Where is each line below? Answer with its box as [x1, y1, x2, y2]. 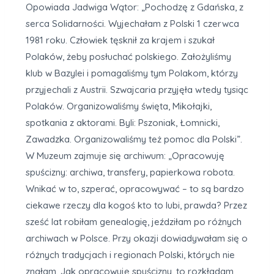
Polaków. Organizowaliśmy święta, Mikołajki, [26, 100, 212, 112]
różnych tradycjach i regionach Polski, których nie [26, 248, 235, 261]
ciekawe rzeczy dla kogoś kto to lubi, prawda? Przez [26, 199, 247, 211]
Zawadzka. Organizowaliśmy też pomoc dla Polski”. [26, 133, 242, 145]
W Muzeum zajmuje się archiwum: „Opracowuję [26, 149, 224, 161]
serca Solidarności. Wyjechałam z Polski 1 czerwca [26, 17, 239, 29]
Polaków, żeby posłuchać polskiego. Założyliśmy [26, 50, 231, 62]
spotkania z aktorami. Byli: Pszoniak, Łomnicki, [26, 116, 220, 128]
